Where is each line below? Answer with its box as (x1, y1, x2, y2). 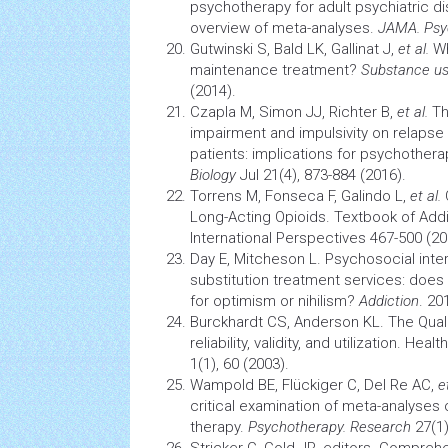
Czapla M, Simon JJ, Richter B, (190, 103, 397, 121)
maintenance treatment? (190, 61, 361, 79)
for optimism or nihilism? (190, 292, 359, 310)
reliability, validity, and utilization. (190, 334, 405, 352)
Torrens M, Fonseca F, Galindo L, (190, 187, 410, 205)
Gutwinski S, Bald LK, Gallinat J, (190, 40, 398, 58)
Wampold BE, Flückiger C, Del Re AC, (190, 376, 438, 394)
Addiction (359, 292, 419, 310)
